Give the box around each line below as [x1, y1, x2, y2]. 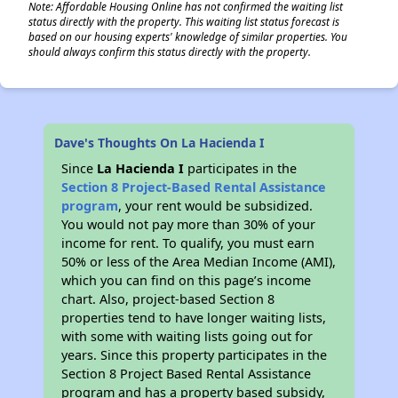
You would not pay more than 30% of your [61, 216, 316, 233]
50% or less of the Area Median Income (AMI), [61, 253, 337, 270]
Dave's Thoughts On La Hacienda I [54, 134, 265, 151]
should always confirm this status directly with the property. [28, 44, 311, 59]
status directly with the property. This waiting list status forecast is [28, 14, 339, 28]
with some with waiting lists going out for [61, 328, 314, 345]
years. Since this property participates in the [61, 346, 328, 363]
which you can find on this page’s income [61, 272, 312, 289]
